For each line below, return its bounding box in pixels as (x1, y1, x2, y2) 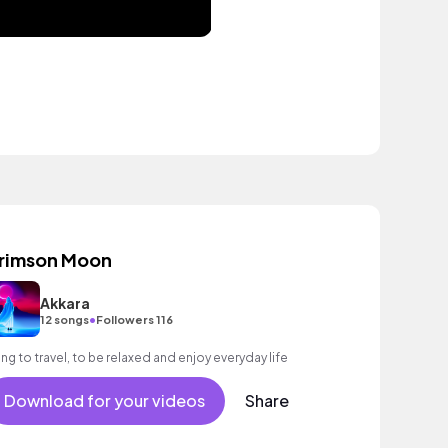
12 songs (39, 312, 89, 326)
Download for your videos (3, 390, 205, 411)
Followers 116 (95, 312, 173, 326)
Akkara (39, 293, 90, 312)
